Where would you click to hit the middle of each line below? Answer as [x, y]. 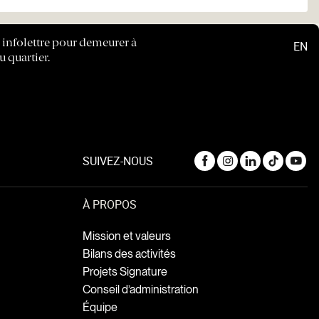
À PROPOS [109, 205]
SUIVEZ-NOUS [117, 161]
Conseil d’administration [140, 289]
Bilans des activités [129, 254]
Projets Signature [125, 272]
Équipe [100, 307]
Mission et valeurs [126, 236]
